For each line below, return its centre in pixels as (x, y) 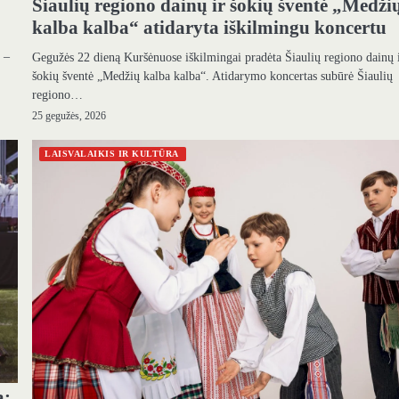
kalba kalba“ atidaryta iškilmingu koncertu (210, 27)
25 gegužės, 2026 (69, 116)
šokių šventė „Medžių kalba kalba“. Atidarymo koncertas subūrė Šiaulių (213, 75)
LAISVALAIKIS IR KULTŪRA (112, 153)
